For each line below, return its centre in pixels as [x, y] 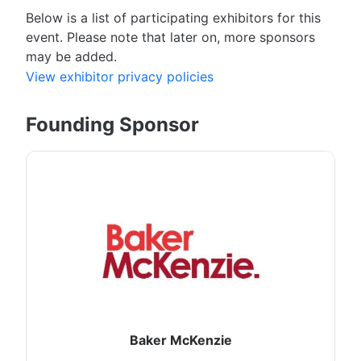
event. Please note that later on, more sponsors [170, 37]
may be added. [71, 56]
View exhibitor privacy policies [120, 77]
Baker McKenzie [180, 340]
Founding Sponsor [112, 125]
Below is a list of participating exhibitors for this [173, 17]
